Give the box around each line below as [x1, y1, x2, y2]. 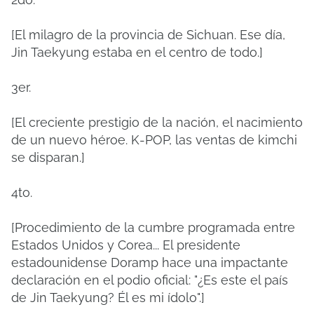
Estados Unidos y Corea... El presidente [11, 238, 240, 252]
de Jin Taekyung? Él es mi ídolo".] [11, 290, 205, 305]
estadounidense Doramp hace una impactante [11, 255, 288, 270]
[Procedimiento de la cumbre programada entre [11, 220, 295, 235]
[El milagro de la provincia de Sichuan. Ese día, [11, 27, 285, 42]
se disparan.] [11, 150, 85, 165]
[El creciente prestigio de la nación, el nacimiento [11, 115, 303, 130]
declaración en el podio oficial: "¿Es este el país [11, 273, 288, 287]
